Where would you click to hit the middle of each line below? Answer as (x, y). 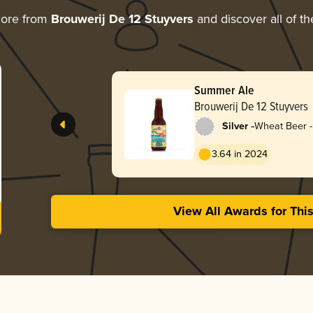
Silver (235, 126)
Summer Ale (224, 89)
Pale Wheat (279, 136)
